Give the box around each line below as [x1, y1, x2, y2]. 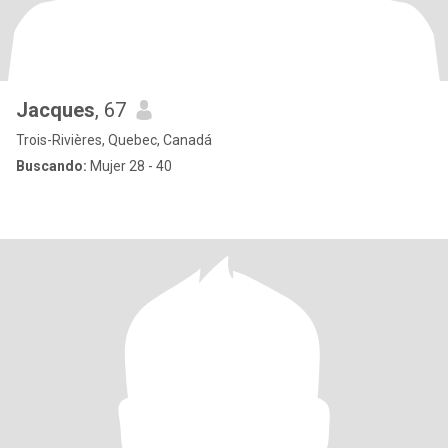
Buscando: [16, 158, 87, 174]
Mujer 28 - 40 [87, 158, 172, 174]
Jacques [16, 98, 95, 122]
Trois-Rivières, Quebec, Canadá [16, 132, 212, 148]
